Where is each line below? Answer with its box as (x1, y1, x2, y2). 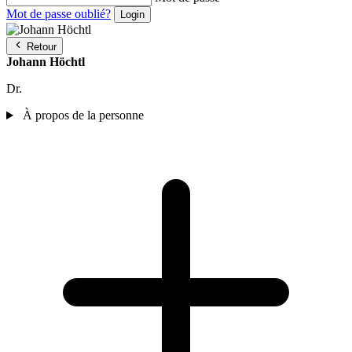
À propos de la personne (19, 108, 144, 123)
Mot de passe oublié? (6, 7, 111, 21)
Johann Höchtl (6, 55, 85, 69)
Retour (27, 41, 57, 53)
